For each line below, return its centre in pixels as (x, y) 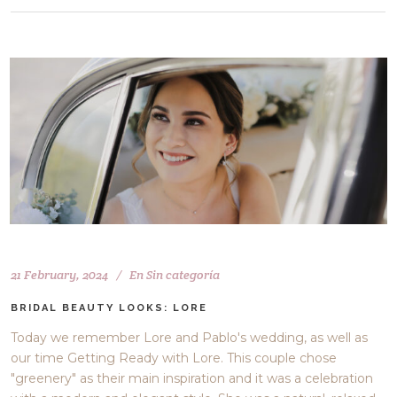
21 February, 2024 (60, 275)
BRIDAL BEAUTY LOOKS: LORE (109, 308)
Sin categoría (183, 275)
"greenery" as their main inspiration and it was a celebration (192, 379)
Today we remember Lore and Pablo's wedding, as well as (190, 338)
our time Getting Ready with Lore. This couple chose (174, 358)
